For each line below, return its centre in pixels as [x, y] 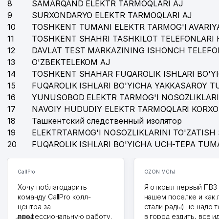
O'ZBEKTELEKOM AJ [71, 62]
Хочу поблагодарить [53, 187]
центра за [34, 207]
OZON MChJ [160, 172]
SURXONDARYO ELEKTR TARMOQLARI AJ [112, 15]
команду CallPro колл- [54, 197]
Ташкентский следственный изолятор [107, 121]
